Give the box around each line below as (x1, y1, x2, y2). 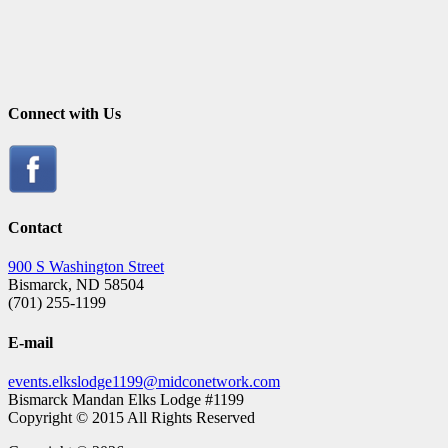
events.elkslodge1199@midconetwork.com (8, 373, 280, 390)
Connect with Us (8, 104, 121, 122)
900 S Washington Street (8, 258, 164, 276)
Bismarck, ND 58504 (8, 276, 144, 294)
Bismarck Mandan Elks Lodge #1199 (8, 391, 244, 408)
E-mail (8, 333, 53, 351)
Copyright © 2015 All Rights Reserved (8, 409, 255, 426)
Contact (8, 219, 62, 237)
